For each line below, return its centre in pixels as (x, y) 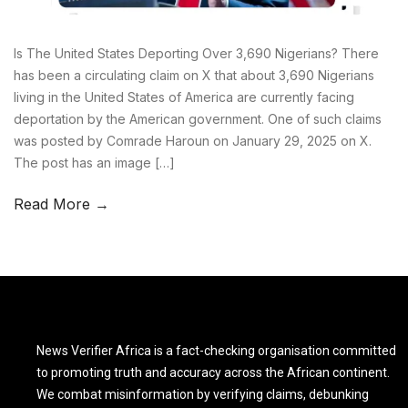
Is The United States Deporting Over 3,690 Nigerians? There (196, 53)
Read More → (61, 204)
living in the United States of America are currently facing (184, 97)
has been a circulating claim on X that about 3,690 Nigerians (194, 75)
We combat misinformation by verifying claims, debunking (203, 394)
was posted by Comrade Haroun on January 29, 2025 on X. (193, 140)
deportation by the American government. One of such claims (198, 118)
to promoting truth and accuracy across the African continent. (213, 372)
